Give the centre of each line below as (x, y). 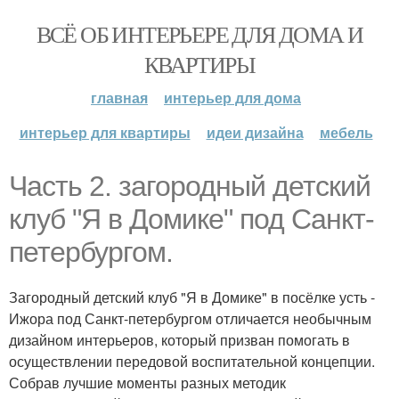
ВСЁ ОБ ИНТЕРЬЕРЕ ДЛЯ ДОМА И (199, 34)
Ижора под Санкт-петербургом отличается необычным (190, 318)
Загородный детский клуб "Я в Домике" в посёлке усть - (192, 297)
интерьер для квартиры (105, 132)
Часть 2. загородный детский (190, 186)
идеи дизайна (255, 132)
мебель (346, 132)
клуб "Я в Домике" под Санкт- (191, 219)
